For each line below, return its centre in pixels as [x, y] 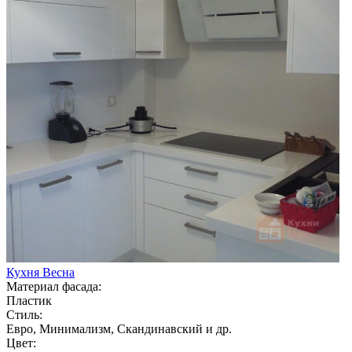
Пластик [29, 300]
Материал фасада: [54, 286]
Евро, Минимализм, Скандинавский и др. [119, 328]
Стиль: [24, 314]
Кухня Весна [40, 272]
